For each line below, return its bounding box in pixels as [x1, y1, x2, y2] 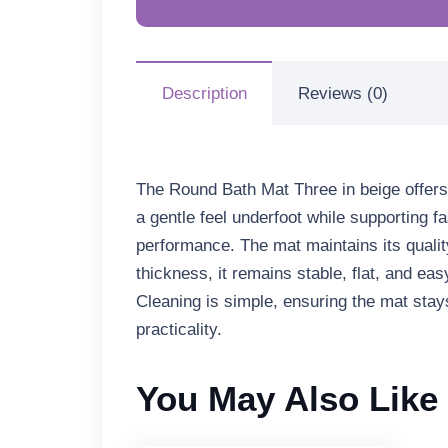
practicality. [136, 320, 222, 340]
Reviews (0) [297, 84, 388, 104]
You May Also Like [136, 379, 438, 419]
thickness [136, 264, 208, 284]
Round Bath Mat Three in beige [169, 180, 400, 200]
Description [161, 84, 247, 104]
